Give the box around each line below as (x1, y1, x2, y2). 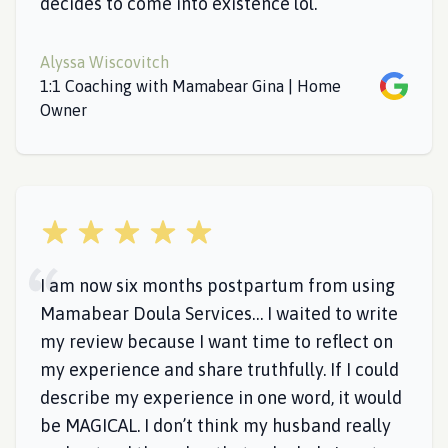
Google (379, 74, 430, 92)
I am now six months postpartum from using (40, 275, 395, 296)
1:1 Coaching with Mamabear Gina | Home (40, 77, 341, 95)
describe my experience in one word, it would (40, 387, 402, 408)
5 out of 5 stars (39, 220, 146, 238)
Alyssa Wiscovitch (40, 53, 169, 71)
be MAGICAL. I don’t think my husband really (40, 415, 391, 436)
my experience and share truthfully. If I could (40, 359, 399, 380)
